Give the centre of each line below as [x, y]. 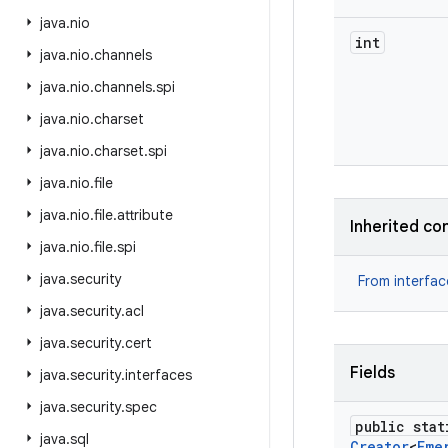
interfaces [158, 375]
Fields [372, 373]
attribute [145, 215]
